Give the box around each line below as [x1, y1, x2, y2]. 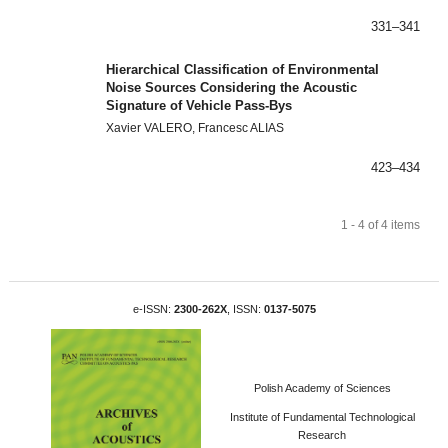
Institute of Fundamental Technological [229, 410, 415, 423]
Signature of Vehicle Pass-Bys [106, 97, 293, 113]
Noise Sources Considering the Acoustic [106, 79, 358, 95]
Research [298, 428, 347, 441]
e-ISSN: [132, 303, 174, 316]
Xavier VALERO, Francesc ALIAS [106, 121, 285, 136]
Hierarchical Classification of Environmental [106, 61, 380, 77]
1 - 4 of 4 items [341, 218, 421, 233]
